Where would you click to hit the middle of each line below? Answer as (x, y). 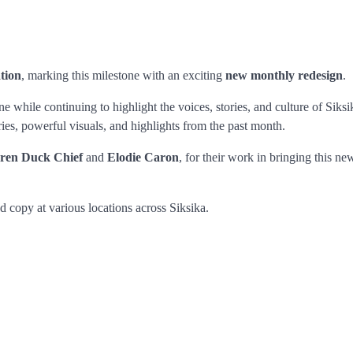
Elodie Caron (143, 157)
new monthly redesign (284, 75)
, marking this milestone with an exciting (123, 75)
